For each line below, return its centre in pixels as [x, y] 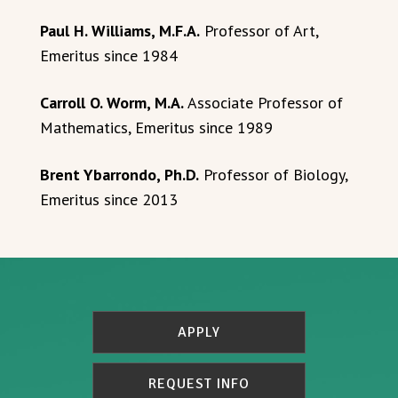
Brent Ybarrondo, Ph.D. [119, 175]
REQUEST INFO [199, 384]
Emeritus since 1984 [109, 56]
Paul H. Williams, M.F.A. [120, 31]
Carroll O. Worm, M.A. [112, 103]
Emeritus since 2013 [109, 199]
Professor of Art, [259, 31]
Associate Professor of [263, 103]
